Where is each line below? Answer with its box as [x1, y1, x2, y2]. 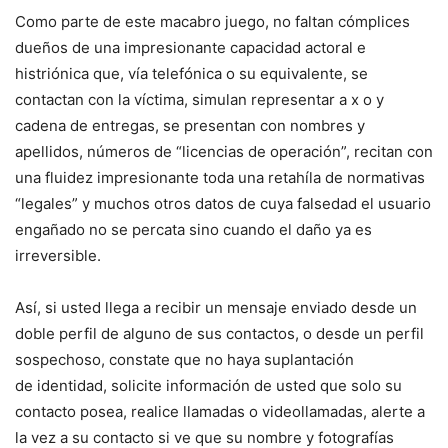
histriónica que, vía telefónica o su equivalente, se [15, 64, 368, 84]
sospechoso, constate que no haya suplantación [15, 350, 354, 370]
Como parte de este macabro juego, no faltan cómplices [15, 12, 410, 32]
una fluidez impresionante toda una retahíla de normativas [15, 168, 425, 188]
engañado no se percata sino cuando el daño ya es [15, 220, 372, 240]
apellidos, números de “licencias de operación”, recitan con [15, 142, 433, 162]
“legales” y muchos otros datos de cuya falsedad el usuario [15, 194, 431, 214]
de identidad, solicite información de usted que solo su [15, 376, 402, 396]
